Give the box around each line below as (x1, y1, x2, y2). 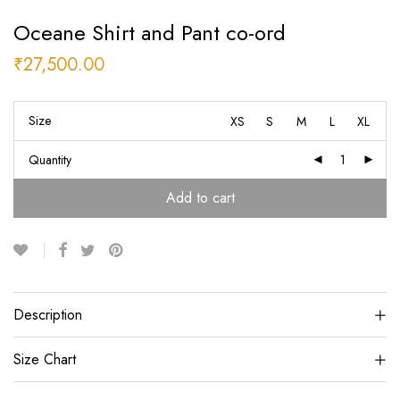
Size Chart (13, 349, 76, 370)
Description (13, 304, 82, 325)
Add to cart (165, 187, 235, 208)
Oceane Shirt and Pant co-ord (13, 17, 286, 48)
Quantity (29, 151, 71, 169)
